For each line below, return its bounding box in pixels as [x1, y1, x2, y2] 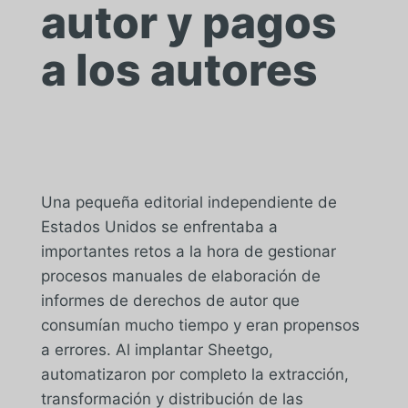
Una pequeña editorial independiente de [40, 193, 337, 211]
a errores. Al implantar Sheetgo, [40, 341, 273, 359]
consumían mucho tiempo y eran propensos [40, 316, 360, 334]
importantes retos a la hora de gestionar [40, 242, 336, 260]
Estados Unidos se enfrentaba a [40, 218, 278, 236]
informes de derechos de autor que [40, 291, 300, 310]
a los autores [40, 43, 318, 97]
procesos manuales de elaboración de [40, 267, 321, 285]
